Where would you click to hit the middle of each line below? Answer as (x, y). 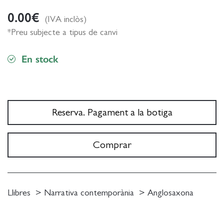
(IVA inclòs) (65, 19)
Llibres (19, 193)
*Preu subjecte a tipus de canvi (62, 32)
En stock (40, 59)
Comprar (112, 145)
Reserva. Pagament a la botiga (112, 112)
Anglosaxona (170, 193)
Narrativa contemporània (89, 193)
